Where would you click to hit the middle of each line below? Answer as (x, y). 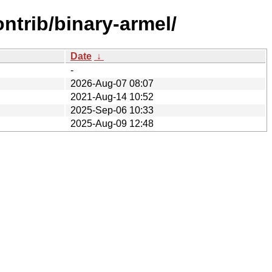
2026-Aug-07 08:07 (112, 83)
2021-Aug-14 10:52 (112, 97)
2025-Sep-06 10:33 (112, 110)
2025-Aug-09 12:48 (112, 123)
